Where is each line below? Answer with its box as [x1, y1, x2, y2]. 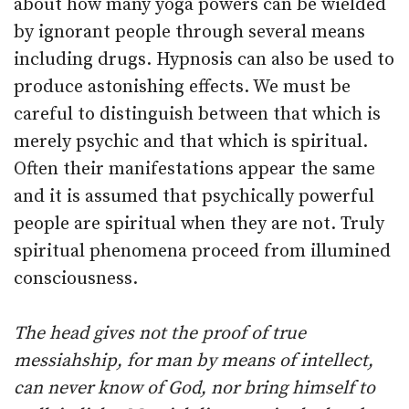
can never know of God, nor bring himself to [14, 377, 375, 400]
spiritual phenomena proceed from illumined [14, 240, 391, 263]
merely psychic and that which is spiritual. [14, 131, 368, 153]
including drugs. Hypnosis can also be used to [14, 48, 394, 71]
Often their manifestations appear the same [14, 158, 375, 181]
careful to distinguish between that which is [14, 103, 381, 126]
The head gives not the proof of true [14, 322, 306, 345]
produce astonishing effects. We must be [14, 76, 351, 99]
